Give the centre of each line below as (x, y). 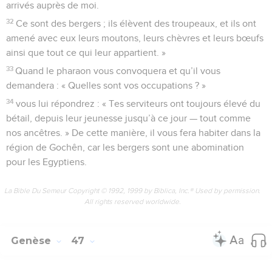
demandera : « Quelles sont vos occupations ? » (106, 85)
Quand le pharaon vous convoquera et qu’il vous (118, 71)
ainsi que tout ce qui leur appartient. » (86, 53)
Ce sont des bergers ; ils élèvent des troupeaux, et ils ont (136, 23)
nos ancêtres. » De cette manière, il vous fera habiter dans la (133, 133)
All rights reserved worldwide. (132, 201)
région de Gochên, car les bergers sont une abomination (125, 147)
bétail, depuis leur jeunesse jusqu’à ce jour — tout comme (128, 118)
